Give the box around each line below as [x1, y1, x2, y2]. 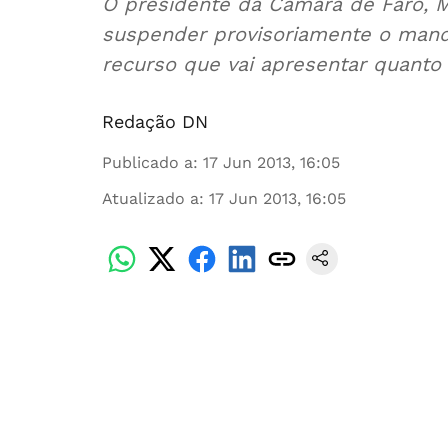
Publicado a [102, 153, 193, 172]
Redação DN [102, 111, 208, 132]
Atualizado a [102, 189, 199, 208]
